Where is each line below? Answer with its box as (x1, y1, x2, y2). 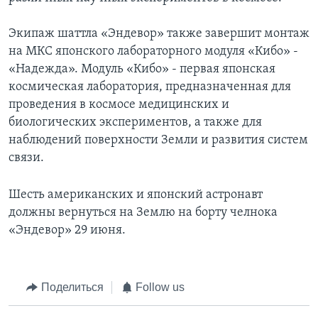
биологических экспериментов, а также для (9, 116, 262, 130)
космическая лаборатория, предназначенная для (9, 80, 291, 94)
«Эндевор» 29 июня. (9, 224, 126, 238)
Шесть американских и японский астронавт (9, 188, 263, 202)
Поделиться (40, 281, 104, 294)
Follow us (136, 281, 185, 294)
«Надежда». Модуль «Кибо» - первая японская (9, 62, 275, 77)
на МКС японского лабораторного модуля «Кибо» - (9, 45, 298, 59)
